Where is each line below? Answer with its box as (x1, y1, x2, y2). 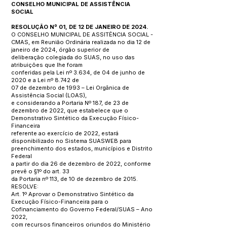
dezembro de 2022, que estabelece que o (11, 107, 128, 114)
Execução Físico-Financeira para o (11, 198, 108, 205)
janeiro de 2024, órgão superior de (11, 46, 111, 53)
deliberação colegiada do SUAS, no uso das (11, 54, 135, 61)
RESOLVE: (11, 183, 39, 190)
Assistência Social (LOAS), (11, 92, 88, 99)
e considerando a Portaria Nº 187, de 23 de (11, 99, 129, 106)
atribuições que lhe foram (11, 61, 84, 68)
